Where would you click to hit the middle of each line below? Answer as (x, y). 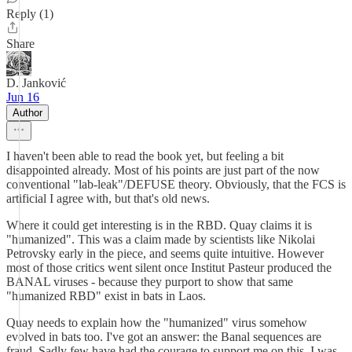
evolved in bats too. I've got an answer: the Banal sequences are (164, 337)
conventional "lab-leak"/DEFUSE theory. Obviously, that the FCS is (176, 184)
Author (27, 113)
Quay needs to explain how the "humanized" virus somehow (157, 323)
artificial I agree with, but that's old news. (108, 198)
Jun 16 (23, 97)
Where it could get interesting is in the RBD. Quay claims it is (159, 225)
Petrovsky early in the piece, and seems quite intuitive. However (165, 253)
